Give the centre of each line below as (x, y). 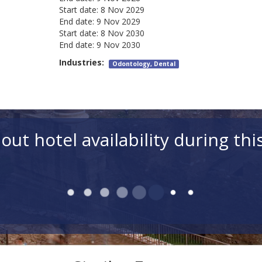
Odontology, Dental (144, 64)
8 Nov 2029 (122, 10)
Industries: (84, 63)
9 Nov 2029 (118, 22)
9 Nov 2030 (118, 45)
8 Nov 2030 (122, 33)
